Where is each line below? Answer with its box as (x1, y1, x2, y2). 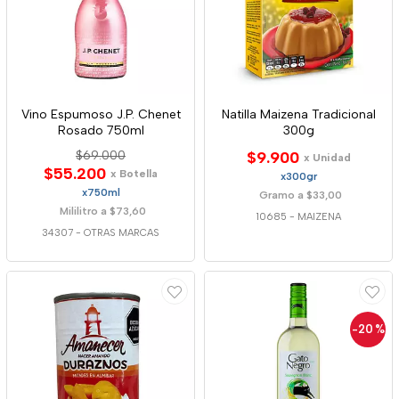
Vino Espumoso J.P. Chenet (20, 107, 181, 122)
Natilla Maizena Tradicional (221, 107, 376, 122)
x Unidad (303, 151, 351, 164)
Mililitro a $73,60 (60, 205, 146, 217)
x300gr (280, 170, 317, 183)
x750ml (81, 186, 120, 199)
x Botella (110, 167, 158, 180)
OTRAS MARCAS (84, 227, 159, 239)
